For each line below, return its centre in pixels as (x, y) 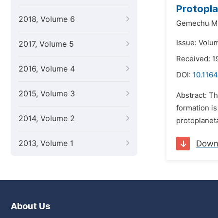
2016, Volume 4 (47, 69)
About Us (30, 206)
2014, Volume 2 (47, 118)
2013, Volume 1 (46, 143)
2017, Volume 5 (46, 44)
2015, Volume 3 (47, 94)
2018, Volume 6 (47, 19)
